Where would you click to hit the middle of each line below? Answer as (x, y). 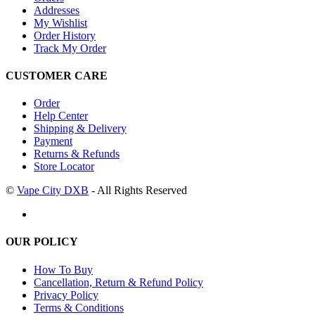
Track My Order (70, 48)
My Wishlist (60, 22)
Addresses (57, 10)
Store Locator (64, 167)
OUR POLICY (42, 242)
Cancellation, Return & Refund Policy (118, 282)
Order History (65, 35)
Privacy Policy (66, 295)
